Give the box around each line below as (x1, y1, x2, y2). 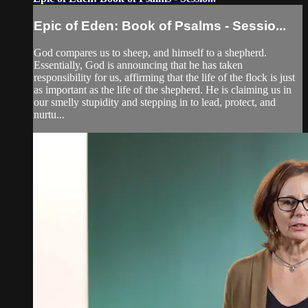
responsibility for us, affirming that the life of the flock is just (34, 71, 295, 83)
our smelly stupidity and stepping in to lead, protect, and (34, 96, 276, 108)
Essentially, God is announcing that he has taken (34, 58, 243, 71)
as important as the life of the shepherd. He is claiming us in (34, 83, 291, 96)
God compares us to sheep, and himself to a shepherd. (34, 46, 267, 58)
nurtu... (34, 108, 65, 120)
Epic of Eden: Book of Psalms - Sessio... (34, 18, 286, 33)
